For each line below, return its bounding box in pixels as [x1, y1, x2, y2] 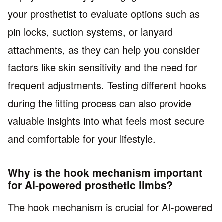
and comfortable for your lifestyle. [8, 131, 156, 146]
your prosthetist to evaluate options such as [8, 6, 200, 21]
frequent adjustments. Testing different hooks [8, 77, 206, 92]
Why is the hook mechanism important [8, 165, 202, 180]
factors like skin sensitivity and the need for [8, 59, 197, 74]
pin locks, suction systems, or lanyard [8, 24, 173, 39]
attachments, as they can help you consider [8, 42, 200, 56]
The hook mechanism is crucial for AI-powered [8, 200, 212, 215]
